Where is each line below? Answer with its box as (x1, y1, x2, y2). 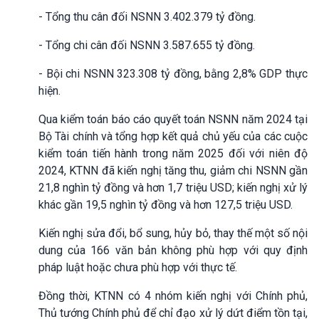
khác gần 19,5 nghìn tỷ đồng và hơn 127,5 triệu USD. (38, 197, 293, 211)
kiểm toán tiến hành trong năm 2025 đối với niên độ (38, 146, 308, 160)
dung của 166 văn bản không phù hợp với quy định (38, 243, 308, 257)
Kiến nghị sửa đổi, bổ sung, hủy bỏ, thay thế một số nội (38, 226, 308, 240)
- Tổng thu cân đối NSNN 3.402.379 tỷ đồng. (38, 9, 256, 23)
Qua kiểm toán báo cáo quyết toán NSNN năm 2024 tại (38, 112, 308, 126)
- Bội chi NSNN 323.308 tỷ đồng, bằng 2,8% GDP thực (38, 66, 308, 80)
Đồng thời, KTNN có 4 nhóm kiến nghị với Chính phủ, (38, 288, 308, 303)
